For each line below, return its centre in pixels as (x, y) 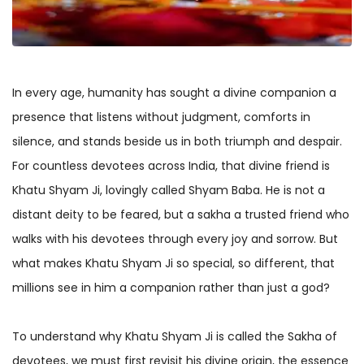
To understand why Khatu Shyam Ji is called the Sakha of (175, 336)
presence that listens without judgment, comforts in (161, 117)
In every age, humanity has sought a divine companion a (174, 92)
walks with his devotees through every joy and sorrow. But (175, 238)
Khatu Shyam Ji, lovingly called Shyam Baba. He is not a (169, 190)
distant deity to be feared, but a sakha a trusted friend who (181, 214)
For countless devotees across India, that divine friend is (171, 165)
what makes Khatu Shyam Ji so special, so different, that (173, 263)
